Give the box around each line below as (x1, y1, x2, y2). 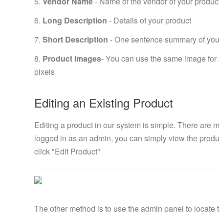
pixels (34, 66, 55, 77)
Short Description (43, 34, 108, 45)
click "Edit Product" (34, 146, 100, 157)
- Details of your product (107, 15, 191, 26)
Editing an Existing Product (34, 94, 173, 111)
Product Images (43, 53, 101, 64)
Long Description (43, 15, 107, 26)
